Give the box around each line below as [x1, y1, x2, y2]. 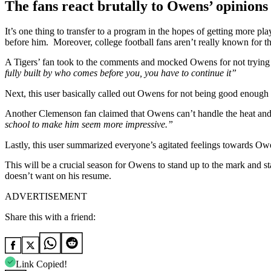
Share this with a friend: [5, 212, 96, 223]
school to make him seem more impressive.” [5, 119, 173, 130]
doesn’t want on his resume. [5, 171, 111, 181]
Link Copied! [16, 259, 67, 270]
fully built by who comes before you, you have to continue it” [5, 68, 237, 79]
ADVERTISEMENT [5, 191, 87, 202]
